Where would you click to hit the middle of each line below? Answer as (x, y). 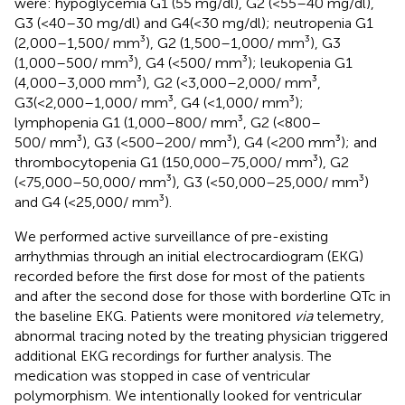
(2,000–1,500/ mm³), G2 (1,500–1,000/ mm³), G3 (178, 42)
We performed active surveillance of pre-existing (171, 236)
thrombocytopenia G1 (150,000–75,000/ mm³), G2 (182, 162)
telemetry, (348, 316)
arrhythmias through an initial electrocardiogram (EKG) (189, 256)
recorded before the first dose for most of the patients (190, 276)
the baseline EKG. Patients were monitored (155, 316)
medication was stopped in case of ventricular (162, 375)
